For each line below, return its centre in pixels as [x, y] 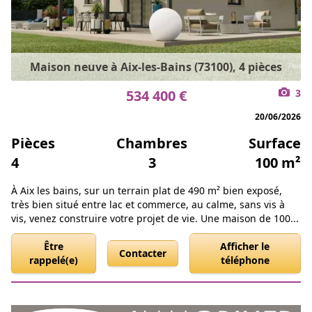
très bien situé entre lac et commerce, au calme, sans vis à [148, 204]
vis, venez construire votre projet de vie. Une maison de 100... [155, 218]
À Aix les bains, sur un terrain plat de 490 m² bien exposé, [147, 190]
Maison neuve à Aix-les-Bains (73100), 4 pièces [156, 67]
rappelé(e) [53, 260]
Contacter [142, 253]
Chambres [152, 143]
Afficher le [245, 246]
